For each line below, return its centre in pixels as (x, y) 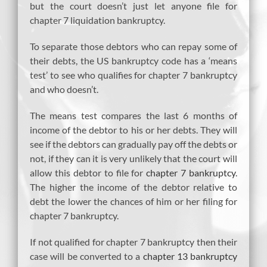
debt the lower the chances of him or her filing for (133, 201)
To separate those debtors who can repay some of (133, 46)
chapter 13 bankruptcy (190, 256)
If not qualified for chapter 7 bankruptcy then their (133, 241)
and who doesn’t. (64, 89)
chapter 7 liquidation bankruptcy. (97, 20)
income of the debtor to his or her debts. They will (133, 129)
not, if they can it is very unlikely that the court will (133, 158)
